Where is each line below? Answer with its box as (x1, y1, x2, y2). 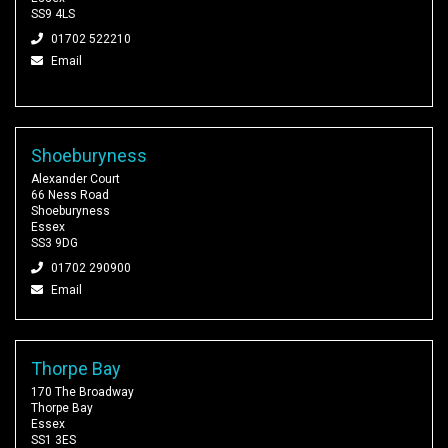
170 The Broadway (31, 385, 134, 400)
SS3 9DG (31, 236, 78, 251)
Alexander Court (31, 172, 120, 187)
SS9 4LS (31, 7, 75, 22)
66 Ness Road (31, 188, 109, 203)
